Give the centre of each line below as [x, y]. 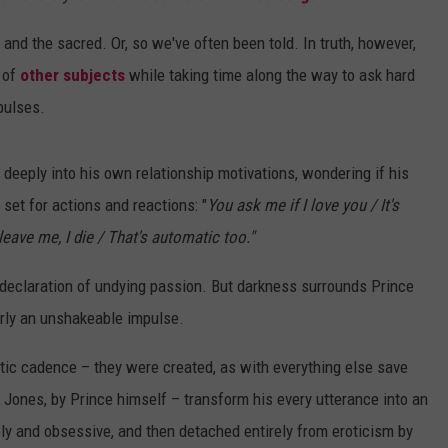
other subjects [72, 75]
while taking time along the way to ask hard [270, 75]
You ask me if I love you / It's [303, 205]
